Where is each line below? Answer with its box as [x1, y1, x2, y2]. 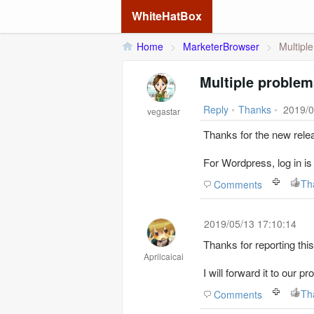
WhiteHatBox [132, 8, 202, 24]
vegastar [146, 105, 180, 117]
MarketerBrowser [183, 39, 259, 53]
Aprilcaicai [143, 250, 184, 262]
